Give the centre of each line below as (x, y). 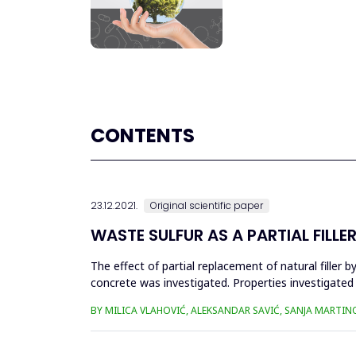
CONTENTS (143, 136)
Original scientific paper (207, 206)
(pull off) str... (124, 300)
